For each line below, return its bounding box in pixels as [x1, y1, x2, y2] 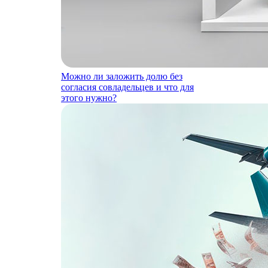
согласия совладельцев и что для [61, 82, 194, 93]
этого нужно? [61, 93, 117, 103]
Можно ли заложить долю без [61, 71, 182, 82]
